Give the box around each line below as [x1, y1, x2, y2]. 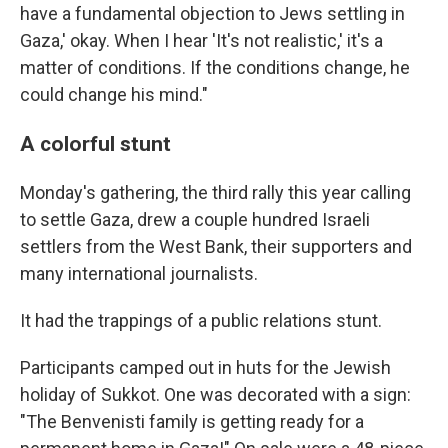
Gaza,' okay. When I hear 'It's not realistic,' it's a [20, 30, 383, 52]
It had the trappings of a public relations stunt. [20, 310, 382, 332]
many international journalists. [20, 263, 258, 285]
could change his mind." [20, 84, 208, 106]
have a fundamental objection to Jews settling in [20, 3, 405, 25]
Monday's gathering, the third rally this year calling [20, 182, 411, 204]
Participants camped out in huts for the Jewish [20, 357, 391, 379]
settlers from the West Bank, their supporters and [20, 236, 412, 258]
